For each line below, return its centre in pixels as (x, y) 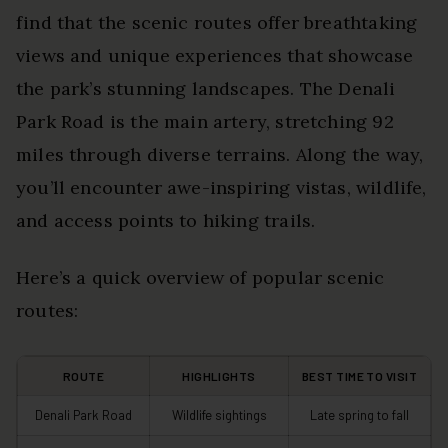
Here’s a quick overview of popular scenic (200, 277)
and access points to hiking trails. (166, 220)
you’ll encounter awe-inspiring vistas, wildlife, (221, 187)
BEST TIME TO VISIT (359, 375)
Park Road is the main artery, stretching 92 (205, 121)
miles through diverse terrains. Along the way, (220, 154)
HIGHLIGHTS (219, 375)
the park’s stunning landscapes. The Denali (206, 88)
